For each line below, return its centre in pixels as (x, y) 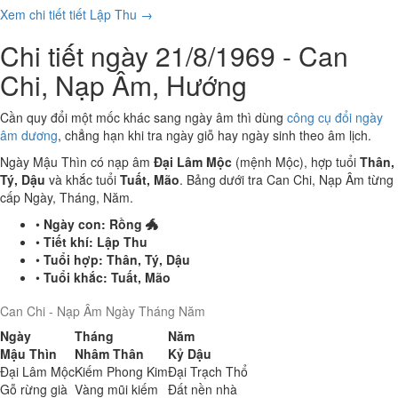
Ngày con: (75, 224)
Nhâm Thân (109, 354)
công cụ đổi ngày (335, 117)
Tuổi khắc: (76, 277)
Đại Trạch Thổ (208, 371)
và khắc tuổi (83, 179)
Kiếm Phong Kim (121, 371)
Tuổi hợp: (73, 259)
